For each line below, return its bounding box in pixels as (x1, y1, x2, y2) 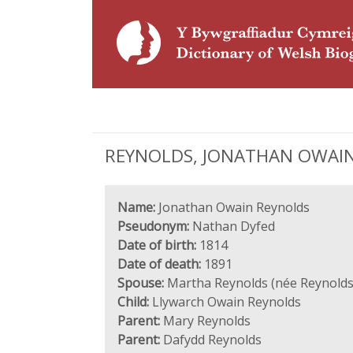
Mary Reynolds (160, 312, 251, 329)
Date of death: (117, 255, 201, 273)
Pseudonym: (117, 217, 189, 235)
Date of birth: (117, 236, 196, 254)
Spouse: (117, 274, 164, 292)
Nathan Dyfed (189, 217, 275, 235)
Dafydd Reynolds (160, 331, 262, 348)
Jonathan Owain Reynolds (155, 199, 310, 216)
